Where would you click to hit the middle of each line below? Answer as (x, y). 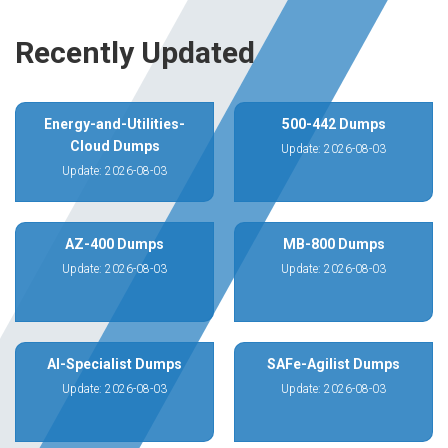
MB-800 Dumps (333, 244)
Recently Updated (135, 52)
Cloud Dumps (114, 146)
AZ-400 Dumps (114, 244)
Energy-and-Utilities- (114, 124)
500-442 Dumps (333, 124)
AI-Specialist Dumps (114, 364)
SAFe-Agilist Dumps (333, 364)
